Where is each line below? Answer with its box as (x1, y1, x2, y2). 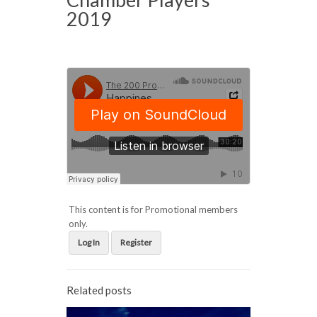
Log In (77, 237, 100, 248)
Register (120, 237, 152, 248)
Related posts (67, 284, 132, 296)
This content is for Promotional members (68, 204, 238, 215)
